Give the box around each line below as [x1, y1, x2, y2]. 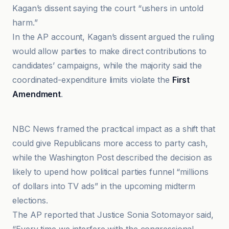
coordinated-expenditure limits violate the [12, 75, 172, 85]
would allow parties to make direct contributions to [12, 46, 207, 56]
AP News [30, 96, 55, 103]
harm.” [12, 17, 38, 28]
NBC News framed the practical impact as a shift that [12, 124, 215, 134]
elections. [12, 195, 49, 205]
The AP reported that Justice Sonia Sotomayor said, [12, 210, 214, 220]
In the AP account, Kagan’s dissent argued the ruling [12, 32, 214, 42]
